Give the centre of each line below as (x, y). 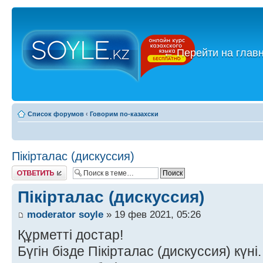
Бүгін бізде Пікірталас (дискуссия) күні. (139, 252)
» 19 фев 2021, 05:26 (152, 215)
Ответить (26, 169)
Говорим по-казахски (124, 114)
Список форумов (56, 114)
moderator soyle (65, 215)
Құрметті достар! (70, 235)
